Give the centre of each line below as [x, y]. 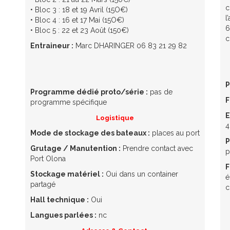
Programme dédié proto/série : [89, 92]
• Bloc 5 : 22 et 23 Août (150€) [80, 30]
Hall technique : [60, 199]
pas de [160, 92]
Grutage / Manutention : [75, 148]
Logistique [115, 117]
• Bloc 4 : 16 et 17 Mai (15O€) [77, 20]
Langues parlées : [63, 215]
